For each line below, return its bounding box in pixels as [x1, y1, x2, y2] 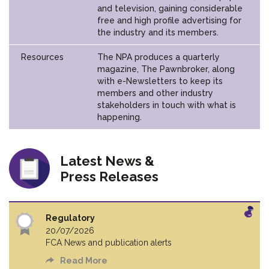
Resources [21, 52, 64, 62]
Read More [60, 255, 107, 265]
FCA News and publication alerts [46, 237, 172, 247]
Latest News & [60, 153, 154, 169]
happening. [97, 112, 142, 122]
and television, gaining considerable [97, 3, 243, 13]
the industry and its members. [97, 27, 219, 37]
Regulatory [46, 213, 95, 223]
